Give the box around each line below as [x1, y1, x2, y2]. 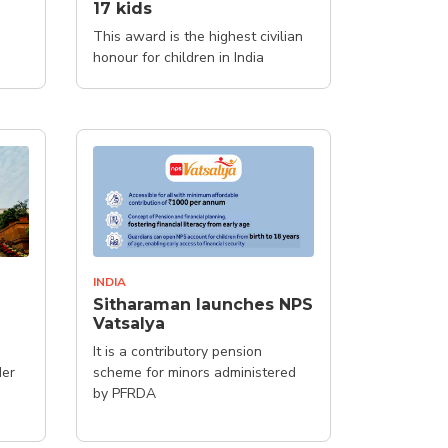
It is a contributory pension [93, 341, 262, 361]
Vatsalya [93, 313, 165, 333]
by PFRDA [93, 383, 156, 403]
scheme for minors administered [93, 362, 296, 382]
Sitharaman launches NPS [93, 294, 313, 314]
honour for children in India [93, 48, 264, 67]
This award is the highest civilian [93, 27, 303, 46]
